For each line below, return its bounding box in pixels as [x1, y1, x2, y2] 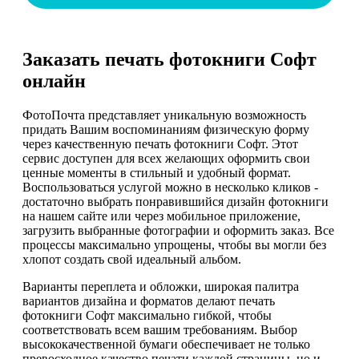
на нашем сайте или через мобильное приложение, [22, 209, 301, 224]
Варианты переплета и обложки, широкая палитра [22, 280, 299, 294]
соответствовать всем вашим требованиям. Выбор [22, 323, 297, 337]
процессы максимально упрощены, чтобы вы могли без [22, 238, 326, 252]
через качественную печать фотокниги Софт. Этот [22, 137, 298, 151]
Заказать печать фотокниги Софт [22, 49, 317, 71]
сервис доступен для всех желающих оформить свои [22, 151, 310, 166]
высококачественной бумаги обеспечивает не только [22, 337, 310, 352]
